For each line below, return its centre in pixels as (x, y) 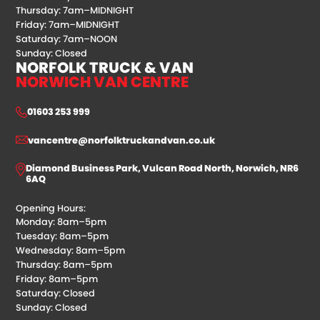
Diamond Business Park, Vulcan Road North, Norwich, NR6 (162, 169)
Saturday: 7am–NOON (67, 39)
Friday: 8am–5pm (57, 279)
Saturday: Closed (56, 294)
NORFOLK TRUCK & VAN (105, 68)
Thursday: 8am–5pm (64, 265)
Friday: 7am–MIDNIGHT (68, 25)
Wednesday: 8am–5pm (71, 251)
